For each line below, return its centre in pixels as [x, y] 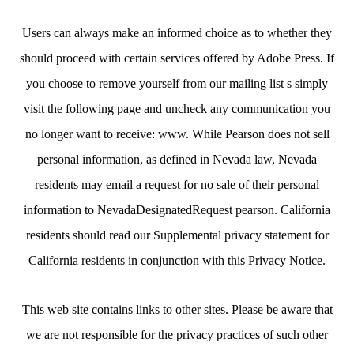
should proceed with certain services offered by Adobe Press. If [177, 58]
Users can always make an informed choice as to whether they [177, 33]
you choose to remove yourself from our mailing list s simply [177, 83]
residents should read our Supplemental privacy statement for [177, 235]
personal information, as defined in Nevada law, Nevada [177, 159]
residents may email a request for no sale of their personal [177, 185]
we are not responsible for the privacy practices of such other [177, 335]
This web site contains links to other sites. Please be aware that [177, 309]
